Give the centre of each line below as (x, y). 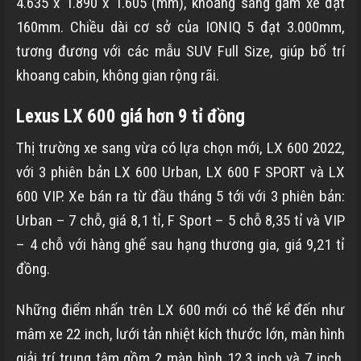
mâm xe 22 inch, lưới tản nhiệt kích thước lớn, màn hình (180, 334)
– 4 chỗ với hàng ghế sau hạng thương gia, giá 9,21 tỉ (180, 244)
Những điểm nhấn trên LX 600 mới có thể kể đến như (180, 309)
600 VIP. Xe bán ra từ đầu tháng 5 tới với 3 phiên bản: (180, 196)
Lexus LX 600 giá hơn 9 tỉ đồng (131, 117)
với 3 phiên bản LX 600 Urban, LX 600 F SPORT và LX (180, 172)
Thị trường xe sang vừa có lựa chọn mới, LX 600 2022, (180, 147)
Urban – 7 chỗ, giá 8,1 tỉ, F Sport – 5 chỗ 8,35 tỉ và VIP (180, 220)
